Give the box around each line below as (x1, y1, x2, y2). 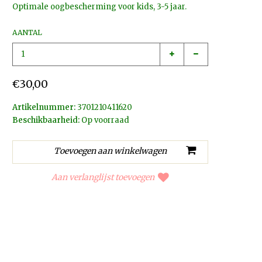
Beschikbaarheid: (12, 115, 80, 125)
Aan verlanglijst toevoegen (51, 172, 155, 183)
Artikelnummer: (12, 102, 76, 112)
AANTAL (12, 28, 43, 37)
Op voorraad (80, 115, 130, 125)
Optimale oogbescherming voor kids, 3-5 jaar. (12, 2, 187, 12)
